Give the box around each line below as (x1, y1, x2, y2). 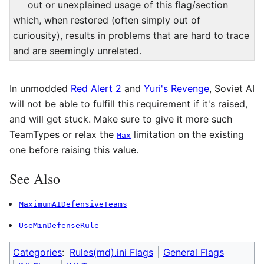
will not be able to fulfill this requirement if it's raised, (9, 98, 247, 110)
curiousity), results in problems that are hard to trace (12, 29, 249, 42)
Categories (13, 246, 62, 259)
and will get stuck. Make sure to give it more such (9, 113, 232, 126)
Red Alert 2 (71, 82, 121, 95)
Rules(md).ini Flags (70, 246, 153, 259)
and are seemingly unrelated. (12, 45, 141, 57)
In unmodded (9, 82, 71, 95)
